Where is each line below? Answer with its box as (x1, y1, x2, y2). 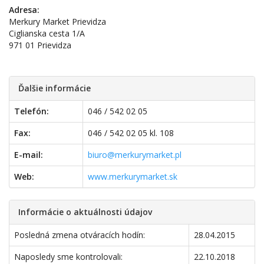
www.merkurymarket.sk (88, 171, 177, 182)
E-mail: (14, 149, 43, 160)
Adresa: (9, 4, 39, 15)
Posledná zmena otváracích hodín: (14, 229, 145, 240)
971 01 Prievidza (9, 39, 71, 51)
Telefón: (14, 105, 49, 117)
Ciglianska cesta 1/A (9, 28, 85, 39)
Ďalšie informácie (18, 82, 91, 94)
